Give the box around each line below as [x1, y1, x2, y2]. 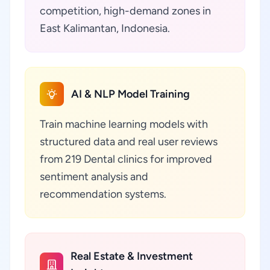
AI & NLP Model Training [71, 87, 190, 101]
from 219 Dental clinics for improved [40, 152, 212, 166]
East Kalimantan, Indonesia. [40, 22, 170, 35]
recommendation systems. [40, 187, 166, 201]
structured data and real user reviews [40, 135, 218, 148]
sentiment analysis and [40, 170, 148, 183]
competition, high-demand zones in [40, 4, 211, 17]
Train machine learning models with [40, 118, 208, 131]
